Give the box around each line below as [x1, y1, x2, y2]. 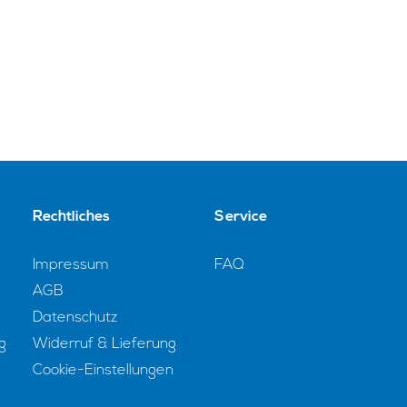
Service [214, 210, 267, 224]
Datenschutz [33, 311, 117, 325]
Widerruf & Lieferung [33, 337, 176, 352]
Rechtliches [33, 210, 110, 224]
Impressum [33, 258, 109, 273]
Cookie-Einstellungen [33, 363, 174, 378]
